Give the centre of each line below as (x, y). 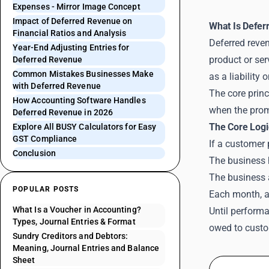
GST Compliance (45, 139)
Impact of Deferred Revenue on (73, 21)
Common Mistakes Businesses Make (83, 74)
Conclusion (34, 153)
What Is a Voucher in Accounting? (77, 210)
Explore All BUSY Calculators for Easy (85, 127)
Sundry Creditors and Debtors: (71, 236)
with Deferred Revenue (57, 86)
